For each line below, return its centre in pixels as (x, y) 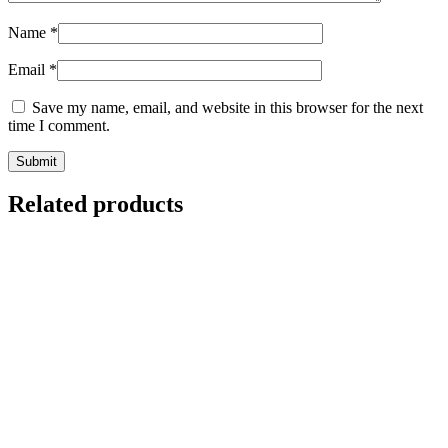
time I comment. (59, 125)
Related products (95, 204)
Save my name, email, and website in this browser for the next (227, 107)
